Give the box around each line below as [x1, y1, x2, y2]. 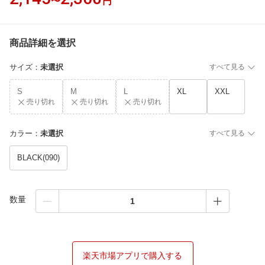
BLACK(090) [17, 153, 60, 162]
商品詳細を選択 [9, 38, 76, 48]
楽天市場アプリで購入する [83, 251, 182, 260]
